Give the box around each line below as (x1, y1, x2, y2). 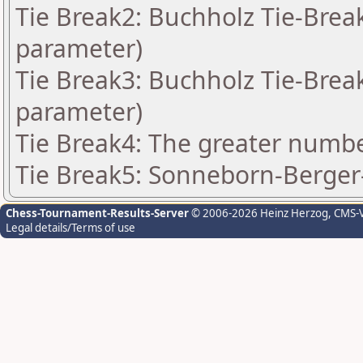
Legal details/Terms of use (6, 220, 135, 235)
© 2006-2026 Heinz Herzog (189, 206, 328, 220)
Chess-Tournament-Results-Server (6, 206, 189, 220)
